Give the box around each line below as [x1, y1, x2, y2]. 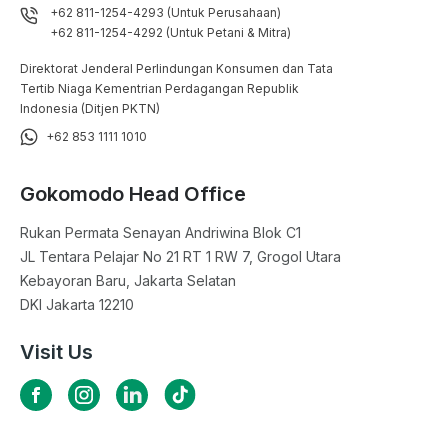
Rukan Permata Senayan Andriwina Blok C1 [20, 223, 301, 241]
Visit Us [20, 339, 93, 364]
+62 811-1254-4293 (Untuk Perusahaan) [50, 4, 281, 20]
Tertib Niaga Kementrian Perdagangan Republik [20, 80, 299, 96]
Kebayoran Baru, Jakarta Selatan [20, 271, 236, 289]
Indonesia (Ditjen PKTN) [20, 100, 160, 116]
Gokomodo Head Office [20, 181, 246, 206]
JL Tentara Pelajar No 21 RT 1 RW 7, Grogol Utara [20, 247, 341, 265]
